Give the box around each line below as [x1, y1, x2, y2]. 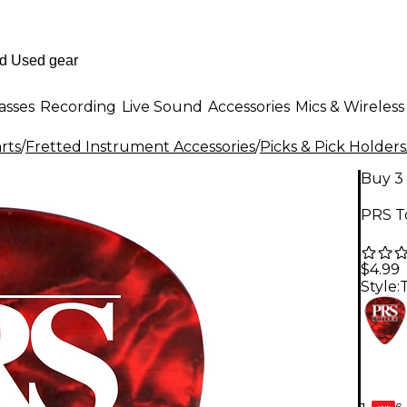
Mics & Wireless [295, 97, 404, 115]
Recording [40, 97, 116, 115]
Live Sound [122, 97, 203, 115]
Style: [361, 278, 400, 296]
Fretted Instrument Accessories [25, 138, 255, 155]
